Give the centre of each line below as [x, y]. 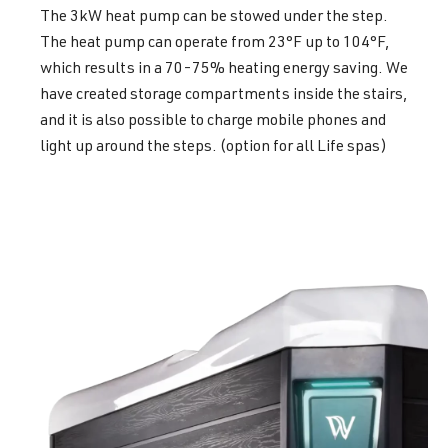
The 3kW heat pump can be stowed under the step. [214, 17]
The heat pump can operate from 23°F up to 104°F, [215, 43]
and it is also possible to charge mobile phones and [213, 121]
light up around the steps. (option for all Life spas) [213, 147]
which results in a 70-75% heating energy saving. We [224, 69]
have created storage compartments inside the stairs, [224, 95]
